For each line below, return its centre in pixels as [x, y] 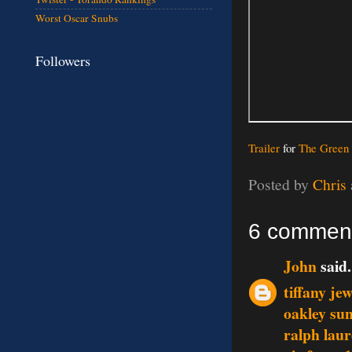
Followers [63, 60]
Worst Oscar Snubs [77, 18]
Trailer [264, 147]
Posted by [280, 185]
